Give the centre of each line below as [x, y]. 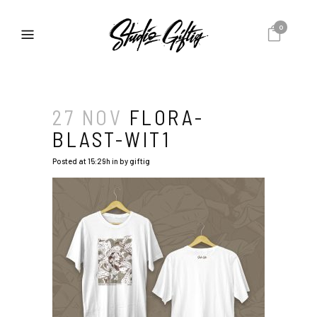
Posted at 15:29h [81, 161]
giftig [140, 161]
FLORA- [163, 117]
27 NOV [87, 117]
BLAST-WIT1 [111, 139]
